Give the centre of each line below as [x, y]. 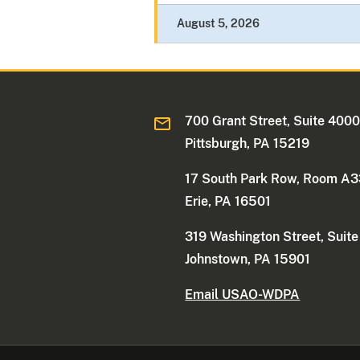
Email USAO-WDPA [243, 295]
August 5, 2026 [218, 24]
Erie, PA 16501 [228, 202]
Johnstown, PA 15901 [248, 260]
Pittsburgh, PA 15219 [247, 144]
